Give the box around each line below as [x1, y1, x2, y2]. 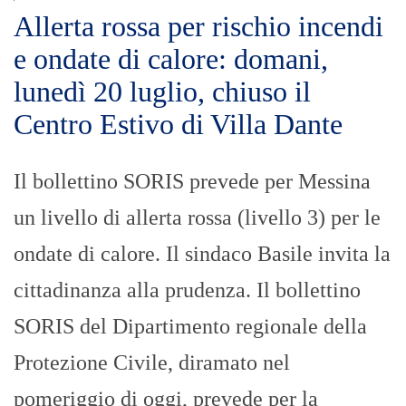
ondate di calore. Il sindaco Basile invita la [14, 242, 391, 266]
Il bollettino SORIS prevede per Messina [14, 169, 371, 194]
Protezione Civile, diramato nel [14, 351, 290, 375]
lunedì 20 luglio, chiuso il [14, 75, 311, 109]
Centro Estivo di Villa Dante [14, 108, 343, 141]
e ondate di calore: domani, [14, 43, 328, 76]
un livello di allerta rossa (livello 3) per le [14, 206, 381, 230]
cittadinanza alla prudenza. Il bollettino [14, 278, 361, 303]
